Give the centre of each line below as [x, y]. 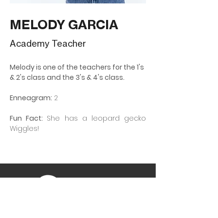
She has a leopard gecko [97, 118]
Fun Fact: [28, 118]
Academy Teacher [48, 43]
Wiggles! [24, 128]
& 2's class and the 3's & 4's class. [67, 77]
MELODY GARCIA [64, 25]
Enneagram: [31, 98]
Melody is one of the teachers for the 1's [78, 67]
